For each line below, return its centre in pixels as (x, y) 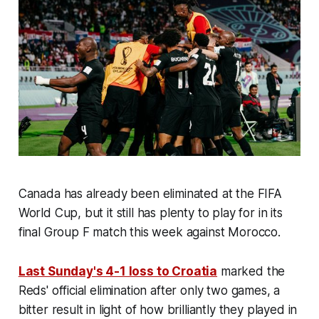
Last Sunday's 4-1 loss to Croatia (118, 272)
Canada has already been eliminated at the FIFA (150, 194)
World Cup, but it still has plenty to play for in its (150, 213)
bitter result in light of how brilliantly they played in (158, 310)
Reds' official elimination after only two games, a (149, 291)
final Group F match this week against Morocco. (149, 232)
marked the (251, 272)
